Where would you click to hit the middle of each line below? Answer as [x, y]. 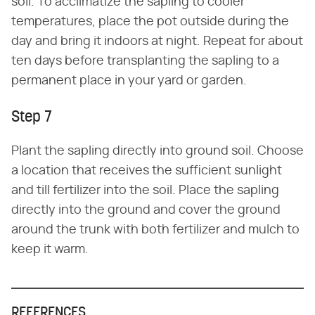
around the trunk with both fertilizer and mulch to [155, 230]
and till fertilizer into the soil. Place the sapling [145, 191]
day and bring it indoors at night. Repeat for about [157, 41]
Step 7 [32, 118]
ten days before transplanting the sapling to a [145, 61]
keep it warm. [50, 250]
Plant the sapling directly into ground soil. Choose [157, 151]
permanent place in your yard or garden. [129, 81]
